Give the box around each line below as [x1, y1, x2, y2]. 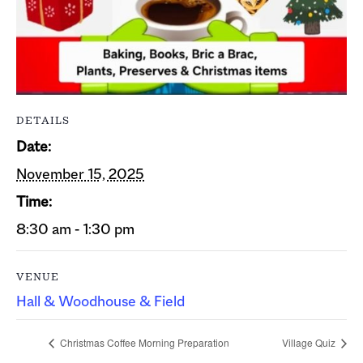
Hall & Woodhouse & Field [16, 291, 185, 311]
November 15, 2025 [16, 164, 144, 184]
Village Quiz [282, 335, 338, 349]
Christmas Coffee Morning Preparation [58, 335, 229, 349]
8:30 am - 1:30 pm [16, 219, 135, 239]
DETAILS [16, 113, 70, 127]
